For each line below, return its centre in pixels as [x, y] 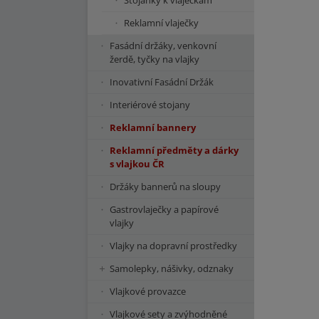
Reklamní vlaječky [161, 23]
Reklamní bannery [153, 127]
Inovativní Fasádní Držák [162, 82]
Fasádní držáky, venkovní [163, 46]
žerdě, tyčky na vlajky [155, 59]
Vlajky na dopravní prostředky [173, 246]
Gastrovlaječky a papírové [164, 209]
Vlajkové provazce [148, 291]
